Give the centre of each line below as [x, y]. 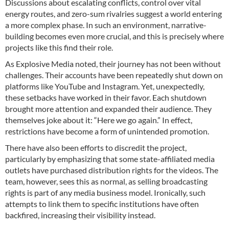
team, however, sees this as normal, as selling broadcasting [106, 181]
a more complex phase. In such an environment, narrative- [106, 25]
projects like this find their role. [59, 47]
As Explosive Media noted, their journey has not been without [113, 63]
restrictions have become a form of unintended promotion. [107, 131]
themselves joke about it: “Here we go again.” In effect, [99, 120]
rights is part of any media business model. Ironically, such [105, 192]
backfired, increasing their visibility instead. [80, 215]
